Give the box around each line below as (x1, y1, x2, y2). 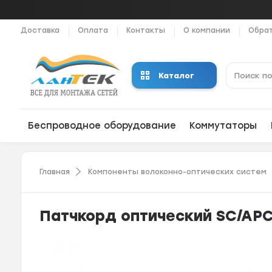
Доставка (21, 26, 60, 35)
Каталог (158, 70, 194, 80)
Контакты (126, 26, 166, 35)
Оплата (78, 26, 109, 35)
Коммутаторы (189, 120, 257, 132)
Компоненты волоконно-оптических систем (88, 168, 267, 177)
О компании (183, 26, 231, 35)
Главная (39, 168, 70, 177)
